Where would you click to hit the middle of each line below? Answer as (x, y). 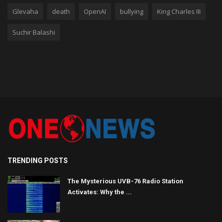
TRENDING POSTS (38, 161)
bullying (132, 12)
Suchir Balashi (34, 32)
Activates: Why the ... (100, 192)
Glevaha (25, 12)
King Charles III (179, 12)
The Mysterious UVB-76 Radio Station (125, 181)
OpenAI (95, 12)
